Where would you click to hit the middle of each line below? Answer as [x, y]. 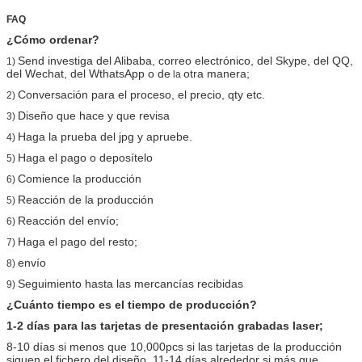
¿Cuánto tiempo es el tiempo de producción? [132, 304]
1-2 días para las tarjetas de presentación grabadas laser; [165, 325]
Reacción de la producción [86, 199]
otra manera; [217, 73]
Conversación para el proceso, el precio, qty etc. [141, 94]
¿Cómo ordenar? [53, 39]
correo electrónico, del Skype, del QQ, [256, 60]
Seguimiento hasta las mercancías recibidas [130, 283]
